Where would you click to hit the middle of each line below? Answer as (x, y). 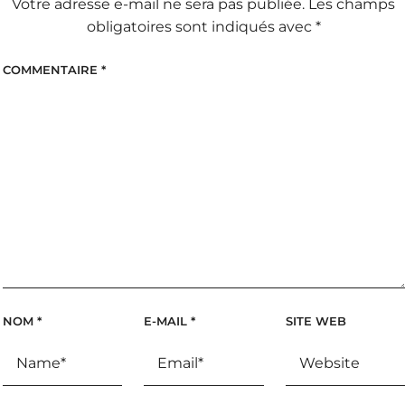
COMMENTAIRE (52, 69)
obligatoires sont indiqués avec (201, 27)
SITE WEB (316, 321)
